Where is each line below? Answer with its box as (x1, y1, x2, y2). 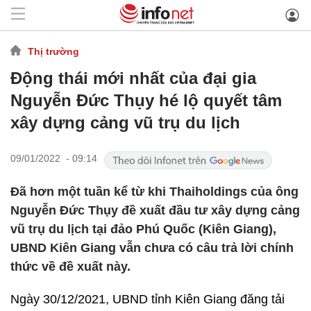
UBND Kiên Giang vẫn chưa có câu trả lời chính (10, 241, 294, 255)
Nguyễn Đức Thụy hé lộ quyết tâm (10, 91, 282, 110)
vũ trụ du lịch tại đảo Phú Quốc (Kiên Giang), (10, 222, 276, 236)
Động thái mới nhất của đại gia (10, 69, 256, 87)
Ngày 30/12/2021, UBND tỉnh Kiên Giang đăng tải (10, 292, 285, 306)
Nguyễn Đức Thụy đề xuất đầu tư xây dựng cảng (10, 203, 300, 217)
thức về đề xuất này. (10, 260, 131, 274)
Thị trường (28, 45, 79, 57)
